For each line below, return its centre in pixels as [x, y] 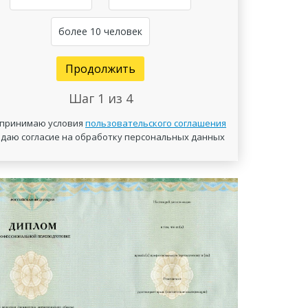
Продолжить [100, 69]
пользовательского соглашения [156, 123]
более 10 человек [100, 31]
